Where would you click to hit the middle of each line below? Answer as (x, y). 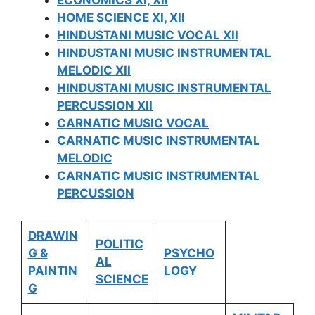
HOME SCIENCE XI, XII (121, 18)
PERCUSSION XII (105, 105)
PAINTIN (52, 270)
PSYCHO (189, 253)
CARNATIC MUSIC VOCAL (133, 123)
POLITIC (119, 244)
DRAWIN (53, 235)
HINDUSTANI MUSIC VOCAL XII (148, 35)
